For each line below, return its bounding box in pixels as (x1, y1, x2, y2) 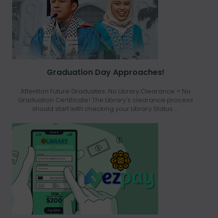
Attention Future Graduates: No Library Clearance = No (20, 87, 191, 96)
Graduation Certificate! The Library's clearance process (18, 95, 193, 105)
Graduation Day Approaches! (46, 67, 164, 78)
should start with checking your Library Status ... (32, 104, 179, 114)
